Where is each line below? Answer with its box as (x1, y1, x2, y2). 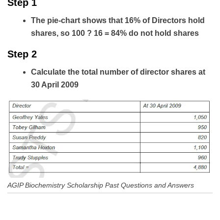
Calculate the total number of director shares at (31, 68, 205, 77)
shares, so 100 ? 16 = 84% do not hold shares (31, 29, 199, 38)
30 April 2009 (31, 81, 79, 89)
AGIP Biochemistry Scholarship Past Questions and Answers (7, 181, 194, 190)
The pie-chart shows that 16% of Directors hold (31, 16, 205, 25)
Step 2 (7, 49, 40, 60)
